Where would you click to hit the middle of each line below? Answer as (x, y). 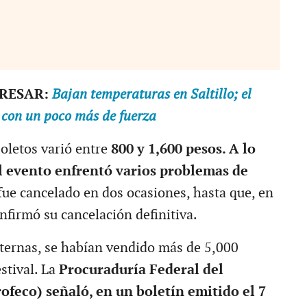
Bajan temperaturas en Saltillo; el (151, 94)
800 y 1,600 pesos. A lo (183, 149)
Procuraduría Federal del (141, 270)
